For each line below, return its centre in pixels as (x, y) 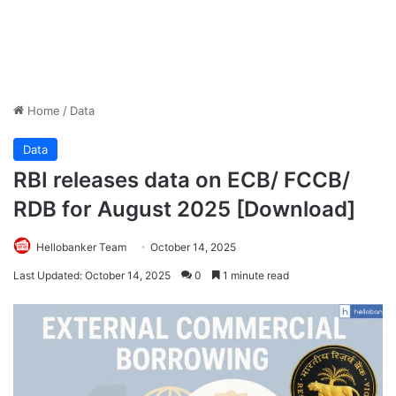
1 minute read (255, 276)
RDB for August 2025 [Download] (184, 209)
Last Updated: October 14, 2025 (92, 276)
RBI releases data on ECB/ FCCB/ (182, 180)
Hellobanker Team (81, 247)
